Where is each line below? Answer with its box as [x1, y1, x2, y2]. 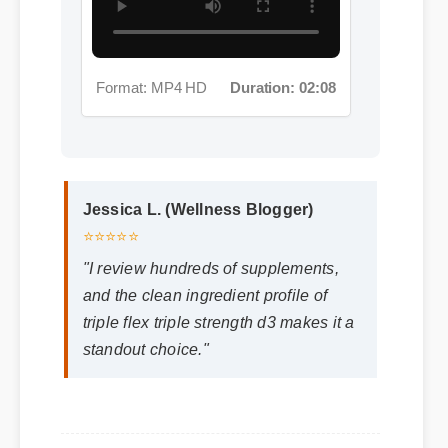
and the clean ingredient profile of [82, 274, 326, 293]
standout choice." [82, 328, 209, 347]
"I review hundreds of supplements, [82, 247, 338, 266]
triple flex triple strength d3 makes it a [82, 301, 354, 320]
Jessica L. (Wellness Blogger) [82, 189, 313, 208]
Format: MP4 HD [94, 35, 204, 51]
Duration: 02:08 [226, 35, 331, 51]
